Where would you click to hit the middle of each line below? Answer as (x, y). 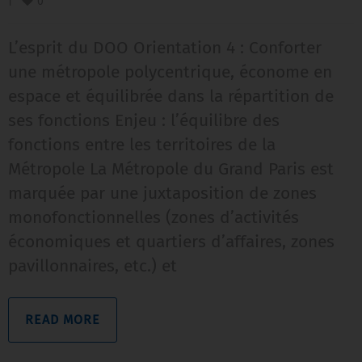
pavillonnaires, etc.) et (93, 266)
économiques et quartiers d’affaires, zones (171, 242)
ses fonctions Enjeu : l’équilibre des (144, 121)
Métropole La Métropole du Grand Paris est (171, 169)
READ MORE (63, 320)
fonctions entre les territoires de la (142, 145)
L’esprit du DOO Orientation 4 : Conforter (165, 48)
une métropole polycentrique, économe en (170, 72)
